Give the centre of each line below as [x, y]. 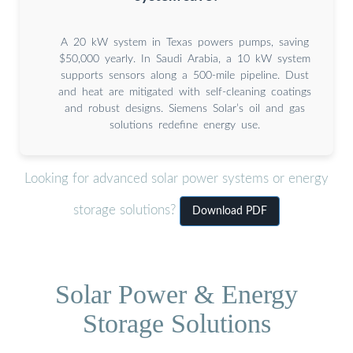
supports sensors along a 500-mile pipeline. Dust [184, 75]
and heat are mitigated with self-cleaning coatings [184, 92]
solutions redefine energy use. [184, 125]
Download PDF [230, 212]
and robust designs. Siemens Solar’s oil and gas [184, 108]
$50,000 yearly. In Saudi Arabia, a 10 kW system [184, 59]
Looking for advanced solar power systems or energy [176, 179]
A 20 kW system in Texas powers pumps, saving [184, 42]
